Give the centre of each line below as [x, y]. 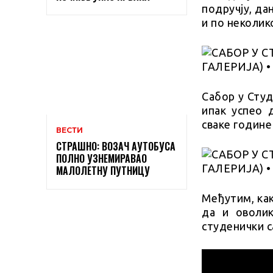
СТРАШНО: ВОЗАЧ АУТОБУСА [116, 146]
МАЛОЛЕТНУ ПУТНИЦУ [103, 170]
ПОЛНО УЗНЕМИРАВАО [101, 158]
